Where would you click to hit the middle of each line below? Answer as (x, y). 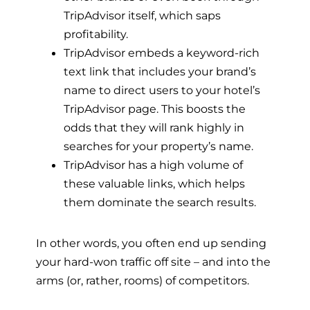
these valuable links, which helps (154, 183)
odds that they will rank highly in (154, 127)
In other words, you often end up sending (151, 243)
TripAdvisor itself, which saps (142, 15)
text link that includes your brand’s (160, 71)
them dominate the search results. (160, 202)
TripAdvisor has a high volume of (153, 164)
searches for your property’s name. (158, 146)
